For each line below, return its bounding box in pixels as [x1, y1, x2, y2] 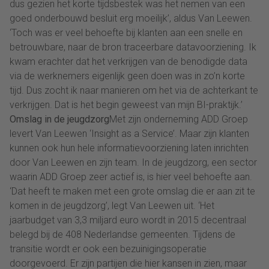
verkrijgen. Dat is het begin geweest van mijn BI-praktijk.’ [10, 99, 243, 111]
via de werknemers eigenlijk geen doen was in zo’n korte [10, 70, 245, 82]
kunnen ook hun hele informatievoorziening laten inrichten [10, 142, 249, 154]
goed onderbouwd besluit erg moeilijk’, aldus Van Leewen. [10, 13, 252, 25]
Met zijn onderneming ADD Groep [109, 113, 248, 125]
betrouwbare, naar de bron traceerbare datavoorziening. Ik [10, 41, 256, 53]
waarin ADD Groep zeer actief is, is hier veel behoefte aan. [10, 171, 252, 183]
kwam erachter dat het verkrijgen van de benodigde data [10, 56, 247, 68]
